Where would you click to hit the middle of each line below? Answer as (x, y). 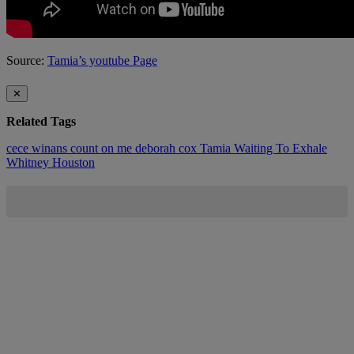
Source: (27, 61)
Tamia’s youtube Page (102, 61)
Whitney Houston (51, 162)
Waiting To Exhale (281, 148)
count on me (103, 148)
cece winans (38, 148)
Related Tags (41, 121)
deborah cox (168, 148)
